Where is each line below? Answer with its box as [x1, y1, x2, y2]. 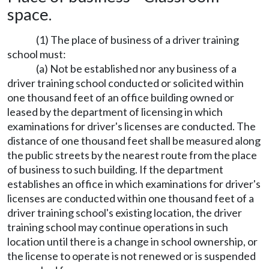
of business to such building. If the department [7, 162, 223, 176]
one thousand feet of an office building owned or [7, 90, 234, 104]
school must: [7, 47, 66, 61]
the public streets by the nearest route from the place [7, 148, 257, 162]
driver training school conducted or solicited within [7, 76, 244, 89]
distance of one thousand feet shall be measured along [7, 133, 261, 147]
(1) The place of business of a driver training [36, 32, 239, 46]
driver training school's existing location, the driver [7, 205, 242, 219]
